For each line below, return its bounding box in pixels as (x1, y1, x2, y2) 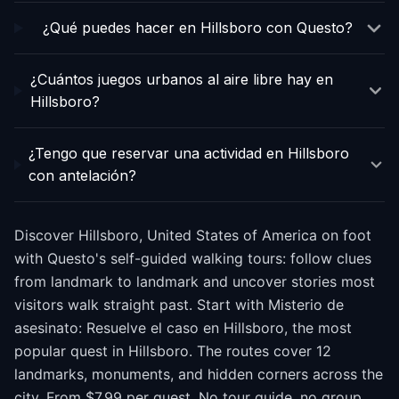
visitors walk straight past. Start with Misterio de (14, 296, 344, 313)
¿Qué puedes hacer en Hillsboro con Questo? (42, 19, 353, 37)
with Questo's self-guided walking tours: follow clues (14, 249, 371, 267)
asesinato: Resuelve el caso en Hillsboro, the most (14, 319, 352, 337)
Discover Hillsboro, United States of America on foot (14, 226, 371, 244)
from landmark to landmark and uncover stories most (14, 273, 375, 290)
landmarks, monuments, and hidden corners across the (14, 365, 383, 383)
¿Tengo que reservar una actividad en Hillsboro (28, 144, 350, 162)
